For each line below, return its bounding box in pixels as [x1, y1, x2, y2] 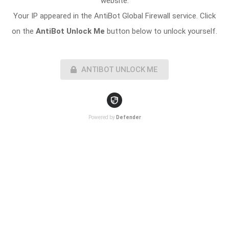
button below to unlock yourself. [105, 27, 217, 36]
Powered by [88, 114, 116, 121]
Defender [116, 114, 141, 121]
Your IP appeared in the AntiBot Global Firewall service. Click [13, 11, 216, 21]
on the [12, 27, 36, 36]
